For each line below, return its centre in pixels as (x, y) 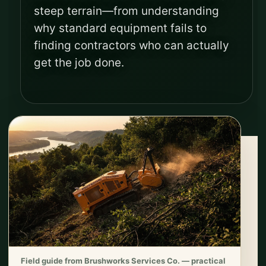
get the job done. (79, 63)
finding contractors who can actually (132, 45)
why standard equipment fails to (120, 28)
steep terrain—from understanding (126, 11)
